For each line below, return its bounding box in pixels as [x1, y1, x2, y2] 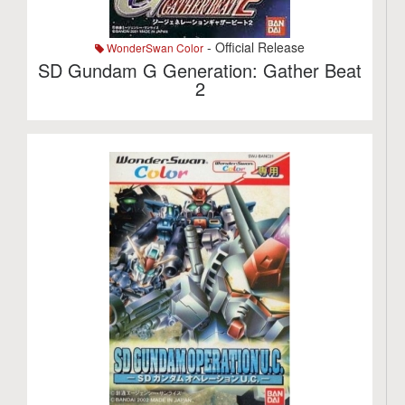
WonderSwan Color [104, 40, 204, 55]
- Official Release [203, 38, 306, 56]
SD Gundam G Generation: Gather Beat [38, 57, 363, 83]
